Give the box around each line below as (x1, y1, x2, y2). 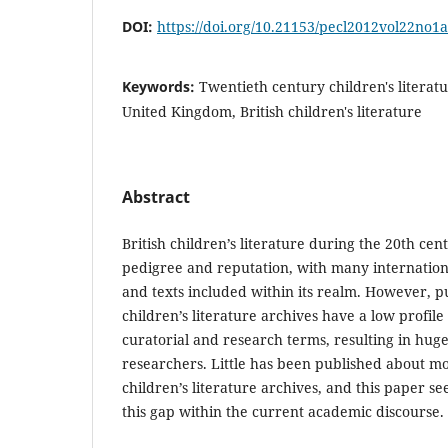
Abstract (122, 185, 190, 208)
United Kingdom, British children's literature (122, 101, 422, 121)
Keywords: (122, 76, 199, 96)
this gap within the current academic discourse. (122, 401, 444, 421)
